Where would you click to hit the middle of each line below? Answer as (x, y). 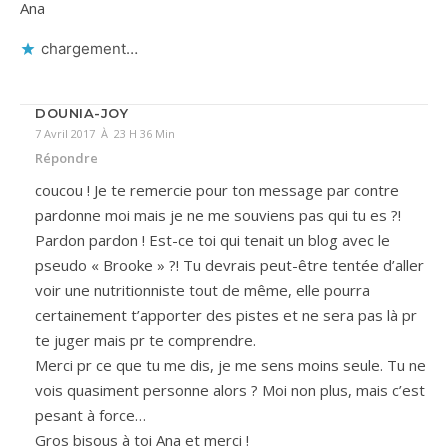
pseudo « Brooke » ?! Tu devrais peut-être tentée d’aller (229, 264)
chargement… (89, 48)
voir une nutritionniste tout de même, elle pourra (202, 289)
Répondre (66, 157)
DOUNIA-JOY (81, 112)
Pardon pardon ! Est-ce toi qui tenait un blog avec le (212, 239)
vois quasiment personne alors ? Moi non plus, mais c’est (230, 389)
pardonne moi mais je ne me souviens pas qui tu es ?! (218, 214)
